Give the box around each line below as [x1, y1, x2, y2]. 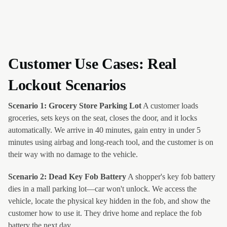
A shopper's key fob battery [126, 172, 215, 181]
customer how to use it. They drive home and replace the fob [8, 209, 202, 217]
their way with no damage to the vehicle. [8, 150, 138, 159]
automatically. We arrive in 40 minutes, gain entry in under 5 [8, 126, 201, 134]
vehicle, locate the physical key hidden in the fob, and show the [8, 197, 210, 205]
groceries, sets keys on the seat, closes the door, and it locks [8, 113, 197, 122]
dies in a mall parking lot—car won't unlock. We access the [8, 184, 197, 193]
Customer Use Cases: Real [8, 55, 176, 72]
